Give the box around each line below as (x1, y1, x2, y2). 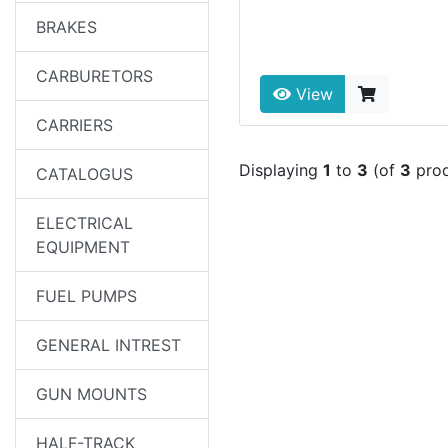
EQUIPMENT (36, 237, 130, 257)
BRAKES (36, 17, 97, 37)
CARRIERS (36, 115, 113, 135)
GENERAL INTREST (36, 335, 181, 355)
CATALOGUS (36, 164, 133, 184)
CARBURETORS (36, 66, 153, 86)
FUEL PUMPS (36, 286, 137, 306)
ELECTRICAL (36, 213, 133, 233)
